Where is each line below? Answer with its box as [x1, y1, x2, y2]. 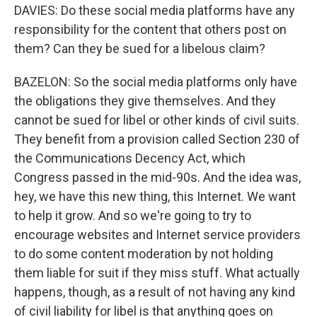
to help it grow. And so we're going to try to [14, 208, 251, 223]
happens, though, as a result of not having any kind [14, 284, 295, 299]
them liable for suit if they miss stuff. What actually [14, 265, 300, 280]
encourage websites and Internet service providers [14, 227, 301, 242]
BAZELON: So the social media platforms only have [14, 74, 297, 89]
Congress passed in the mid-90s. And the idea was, [14, 170, 301, 185]
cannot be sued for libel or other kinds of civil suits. [14, 113, 299, 127]
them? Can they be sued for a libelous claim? [14, 41, 265, 56]
